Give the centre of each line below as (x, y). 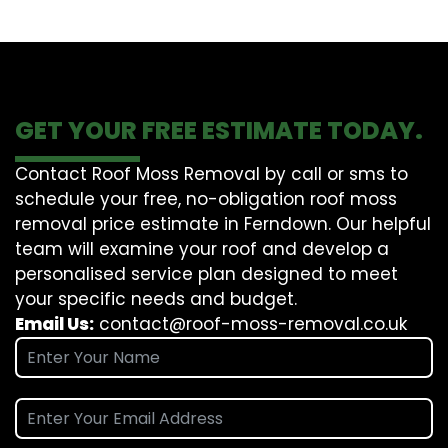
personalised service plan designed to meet (206, 273)
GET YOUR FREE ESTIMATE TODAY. (219, 130)
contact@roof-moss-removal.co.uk (253, 323)
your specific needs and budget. (156, 298)
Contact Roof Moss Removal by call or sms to (211, 173)
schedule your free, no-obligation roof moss (206, 198)
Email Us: (54, 323)
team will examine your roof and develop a (202, 248)
